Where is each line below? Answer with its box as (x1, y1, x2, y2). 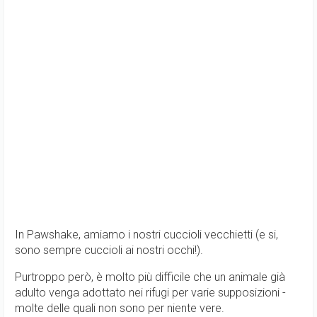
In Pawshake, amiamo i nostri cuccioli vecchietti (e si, (15, 228, 278, 241)
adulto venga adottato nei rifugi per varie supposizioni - (15, 286, 286, 299)
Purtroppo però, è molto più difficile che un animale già (15, 270, 285, 284)
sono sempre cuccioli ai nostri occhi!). (15, 243, 203, 257)
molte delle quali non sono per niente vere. (15, 301, 224, 315)
